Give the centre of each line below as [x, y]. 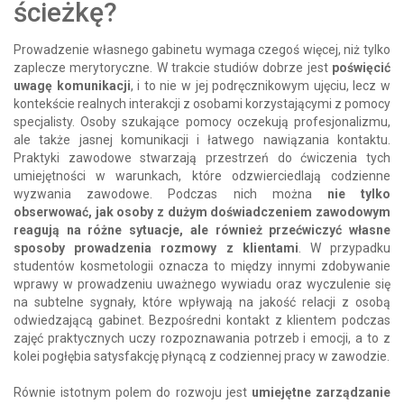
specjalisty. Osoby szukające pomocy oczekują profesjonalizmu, [202, 121]
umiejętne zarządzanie [321, 392]
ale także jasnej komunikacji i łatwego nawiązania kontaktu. [202, 139]
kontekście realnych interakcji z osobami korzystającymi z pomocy [202, 103]
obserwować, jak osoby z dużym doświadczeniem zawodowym [202, 211]
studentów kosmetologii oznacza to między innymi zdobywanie [202, 266]
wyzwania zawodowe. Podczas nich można [163, 193]
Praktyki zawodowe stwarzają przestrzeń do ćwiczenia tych [202, 157]
